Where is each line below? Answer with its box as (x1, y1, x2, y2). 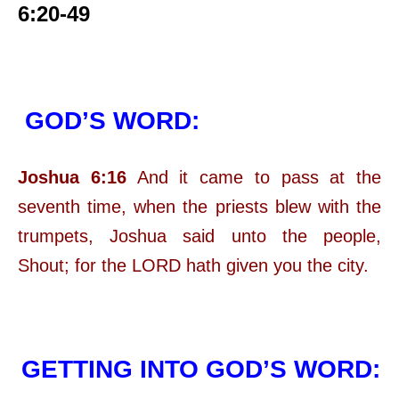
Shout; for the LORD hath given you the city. (18, 256, 369, 276)
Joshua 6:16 (18, 167, 126, 188)
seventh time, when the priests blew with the (18, 197, 381, 217)
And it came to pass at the (126, 167, 381, 188)
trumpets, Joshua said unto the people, (18, 226, 381, 247)
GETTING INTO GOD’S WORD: (21, 355, 380, 384)
